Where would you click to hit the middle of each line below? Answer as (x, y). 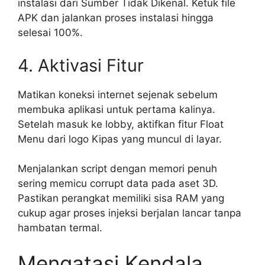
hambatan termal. (60, 228)
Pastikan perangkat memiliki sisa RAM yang (121, 198)
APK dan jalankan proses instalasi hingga (116, 18)
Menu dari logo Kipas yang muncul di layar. (120, 139)
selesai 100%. (50, 33)
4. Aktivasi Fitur (81, 65)
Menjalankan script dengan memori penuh (117, 169)
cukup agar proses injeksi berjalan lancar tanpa (130, 213)
